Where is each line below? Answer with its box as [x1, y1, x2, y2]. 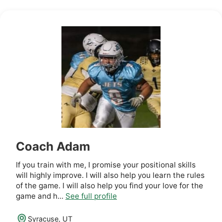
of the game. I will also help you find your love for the [16, 180, 203, 190]
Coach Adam [16, 139, 90, 154]
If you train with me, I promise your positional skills [16, 160, 196, 169]
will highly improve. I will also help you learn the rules [16, 170, 205, 180]
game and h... [16, 191, 65, 201]
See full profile [65, 191, 117, 201]
